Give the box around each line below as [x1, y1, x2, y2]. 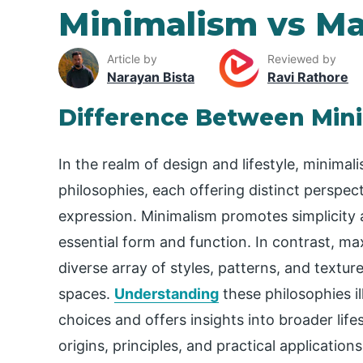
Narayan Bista [107, 68, 194, 85]
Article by [107, 51, 157, 66]
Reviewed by [267, 51, 336, 66]
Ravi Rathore [267, 68, 348, 85]
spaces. [58, 285, 114, 303]
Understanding [114, 285, 219, 303]
